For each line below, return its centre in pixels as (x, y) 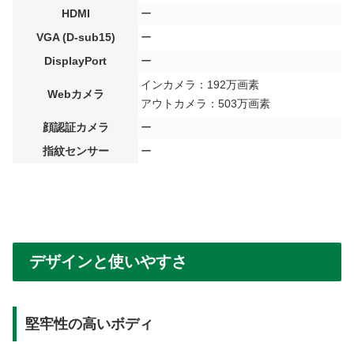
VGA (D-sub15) (75, 37)
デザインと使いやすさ (108, 261)
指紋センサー (75, 151)
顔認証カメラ (75, 127)
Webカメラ (75, 94)
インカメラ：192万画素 (200, 85)
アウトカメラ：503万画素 (205, 104)
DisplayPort (75, 61)
